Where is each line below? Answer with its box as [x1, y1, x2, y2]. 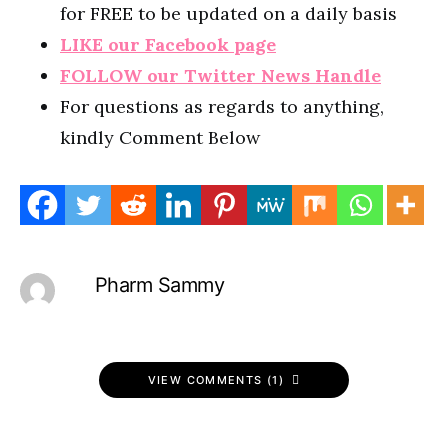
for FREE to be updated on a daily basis [60, 2, 397, 25]
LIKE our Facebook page [60, 33, 276, 56]
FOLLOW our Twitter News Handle [60, 64, 381, 87]
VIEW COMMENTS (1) [147, 373, 284, 387]
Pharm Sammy [94, 273, 225, 297]
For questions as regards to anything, [60, 95, 384, 118]
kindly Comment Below [60, 126, 260, 149]
